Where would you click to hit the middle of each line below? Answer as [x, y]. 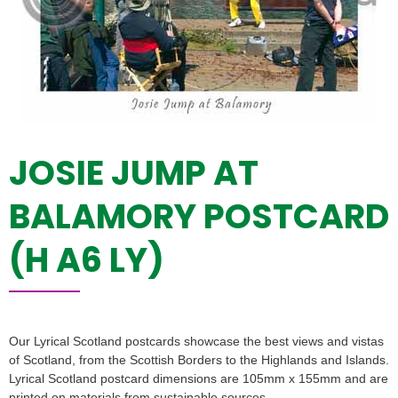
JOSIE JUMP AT [134, 173]
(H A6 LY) [87, 260]
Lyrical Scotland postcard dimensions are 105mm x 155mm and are [199, 379]
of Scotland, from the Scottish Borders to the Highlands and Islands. [199, 360]
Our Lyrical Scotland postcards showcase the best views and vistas [196, 342]
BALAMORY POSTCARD [199, 217]
